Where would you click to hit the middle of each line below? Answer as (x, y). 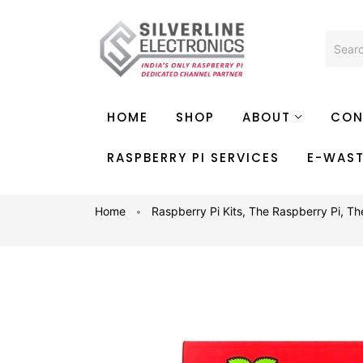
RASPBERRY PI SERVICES (193, 158)
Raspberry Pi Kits (197, 211)
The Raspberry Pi (295, 211)
